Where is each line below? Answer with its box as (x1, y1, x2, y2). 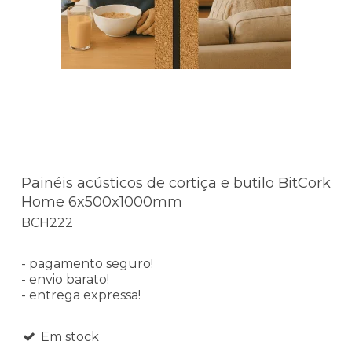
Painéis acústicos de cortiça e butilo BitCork (21, 174, 331, 192)
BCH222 (21, 214, 73, 230)
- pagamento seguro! (21, 255, 153, 271)
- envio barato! (21, 271, 109, 287)
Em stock (37, 328, 99, 344)
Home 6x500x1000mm (21, 193, 182, 211)
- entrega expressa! (21, 287, 141, 302)
